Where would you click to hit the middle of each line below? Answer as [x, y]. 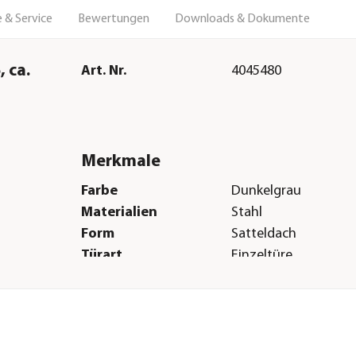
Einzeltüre [262, 256]
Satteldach [264, 234]
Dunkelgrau [267, 192]
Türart [101, 256]
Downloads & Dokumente [242, 19]
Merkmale [120, 161]
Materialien [119, 213]
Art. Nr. [103, 71]
